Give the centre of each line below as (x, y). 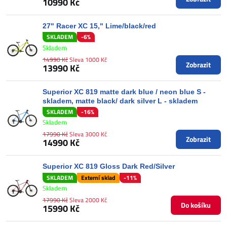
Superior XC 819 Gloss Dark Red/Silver (109, 166)
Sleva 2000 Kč (88, 200)
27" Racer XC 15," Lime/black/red (99, 26)
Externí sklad (98, 177)
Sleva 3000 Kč (88, 134)
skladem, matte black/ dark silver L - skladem (120, 101)
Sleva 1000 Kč (88, 59)
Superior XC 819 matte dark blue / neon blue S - (124, 91)
